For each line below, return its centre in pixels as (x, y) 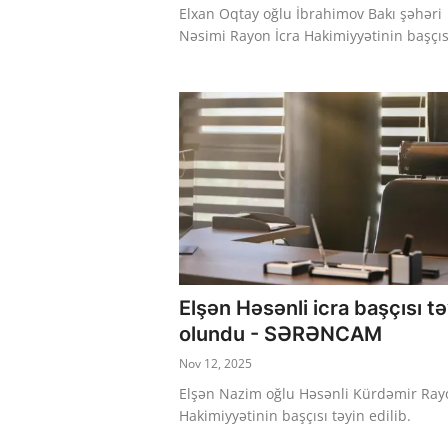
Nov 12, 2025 (215, 364)
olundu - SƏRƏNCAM (280, 334)
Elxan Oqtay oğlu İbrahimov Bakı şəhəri (310, 13)
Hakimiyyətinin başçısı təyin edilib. (295, 416)
